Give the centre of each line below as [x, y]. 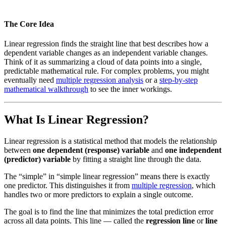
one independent [193, 150]
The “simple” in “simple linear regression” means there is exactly [107, 177]
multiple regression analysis [100, 80]
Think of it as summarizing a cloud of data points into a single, [103, 62]
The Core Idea [29, 24]
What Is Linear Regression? [76, 120]
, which [204, 186]
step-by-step [179, 80]
